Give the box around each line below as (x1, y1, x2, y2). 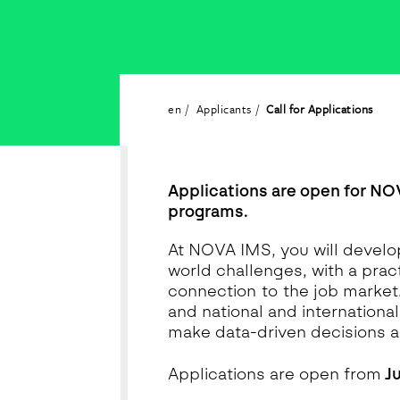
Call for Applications (266, 101, 373, 117)
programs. (168, 202, 249, 221)
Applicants (196, 101, 252, 117)
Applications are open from (168, 364, 382, 384)
